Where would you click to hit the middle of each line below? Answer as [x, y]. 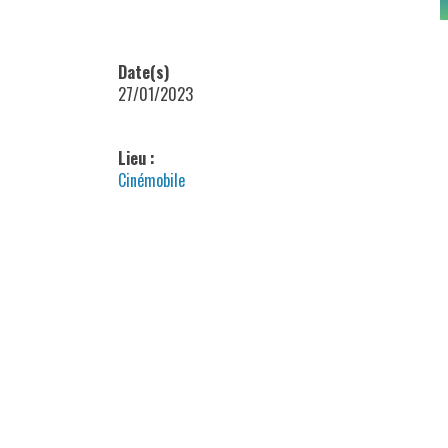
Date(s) [143, 71]
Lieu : [136, 157]
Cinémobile [151, 179]
